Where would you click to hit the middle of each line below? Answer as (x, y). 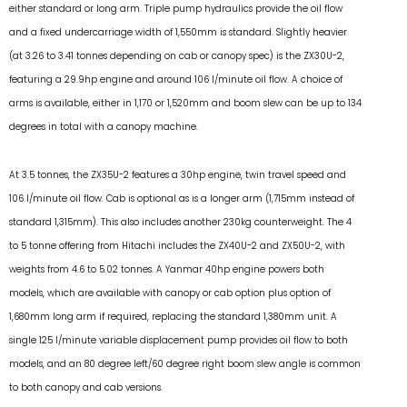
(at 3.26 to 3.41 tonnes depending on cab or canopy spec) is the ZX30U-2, (177, 56)
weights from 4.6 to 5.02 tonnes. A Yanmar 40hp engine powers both (167, 269)
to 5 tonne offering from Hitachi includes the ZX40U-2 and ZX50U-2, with (177, 245)
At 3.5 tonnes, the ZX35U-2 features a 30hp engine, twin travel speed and (178, 174)
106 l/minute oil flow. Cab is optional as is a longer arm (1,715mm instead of (182, 198)
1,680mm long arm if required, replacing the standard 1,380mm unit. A (173, 316)
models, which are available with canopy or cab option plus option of (170, 293)
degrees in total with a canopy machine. (104, 127)
